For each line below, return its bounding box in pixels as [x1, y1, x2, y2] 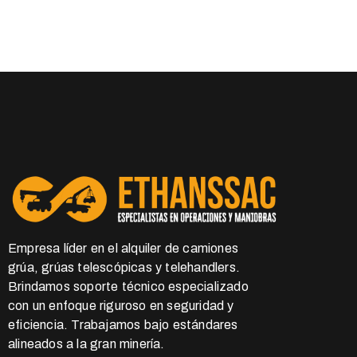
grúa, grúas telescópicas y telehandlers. [8, 261, 240, 275]
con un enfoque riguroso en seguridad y [8, 299, 234, 313]
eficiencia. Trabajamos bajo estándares [8, 318, 238, 332]
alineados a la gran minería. [8, 337, 165, 351]
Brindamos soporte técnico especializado [8, 280, 249, 294]
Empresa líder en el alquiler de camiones [8, 241, 238, 256]
